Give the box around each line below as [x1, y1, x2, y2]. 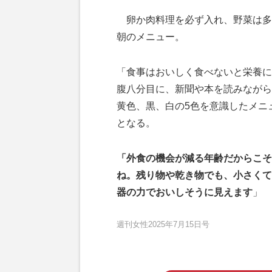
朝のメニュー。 [117, 31, 185, 42]
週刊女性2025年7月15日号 [117, 219, 209, 229]
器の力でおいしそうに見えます [117, 186, 253, 197]
